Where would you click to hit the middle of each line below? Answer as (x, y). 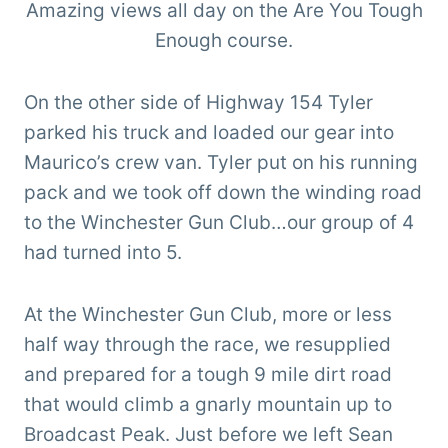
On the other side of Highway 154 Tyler (198, 103)
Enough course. (224, 41)
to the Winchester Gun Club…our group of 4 (219, 223)
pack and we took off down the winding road (223, 193)
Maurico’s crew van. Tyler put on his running (221, 163)
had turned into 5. (103, 253)
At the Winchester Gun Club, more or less (208, 315)
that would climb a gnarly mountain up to (208, 405)
